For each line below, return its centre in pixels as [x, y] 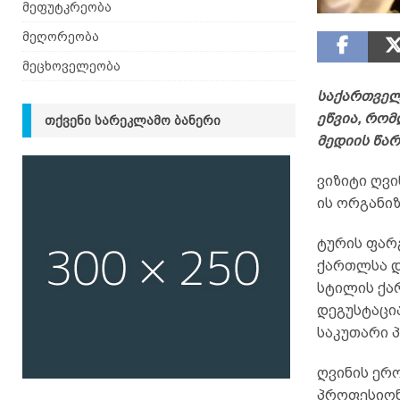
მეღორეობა [61, 37]
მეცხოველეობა [71, 66]
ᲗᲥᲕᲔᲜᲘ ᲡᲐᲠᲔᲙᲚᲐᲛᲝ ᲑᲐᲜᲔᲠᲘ [133, 121]
